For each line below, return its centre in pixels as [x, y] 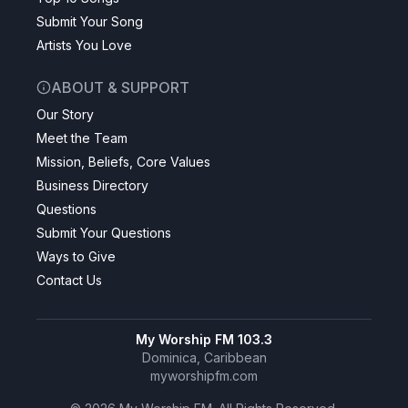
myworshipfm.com [204, 376]
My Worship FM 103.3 [204, 339]
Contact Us [69, 280]
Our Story [65, 114]
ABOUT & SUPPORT [120, 87]
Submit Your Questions [104, 233]
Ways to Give [76, 256]
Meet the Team [82, 138]
